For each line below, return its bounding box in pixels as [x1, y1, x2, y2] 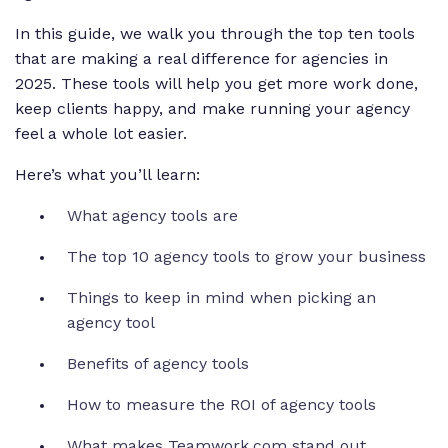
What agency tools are [67, 206, 238, 226]
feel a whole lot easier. [15, 124, 192, 144]
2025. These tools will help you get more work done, [15, 74, 418, 94]
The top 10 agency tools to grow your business [67, 247, 431, 267]
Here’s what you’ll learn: [15, 165, 205, 185]
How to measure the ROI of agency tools [67, 395, 381, 415]
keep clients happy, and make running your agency [15, 99, 410, 119]
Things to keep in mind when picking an [67, 288, 376, 308]
